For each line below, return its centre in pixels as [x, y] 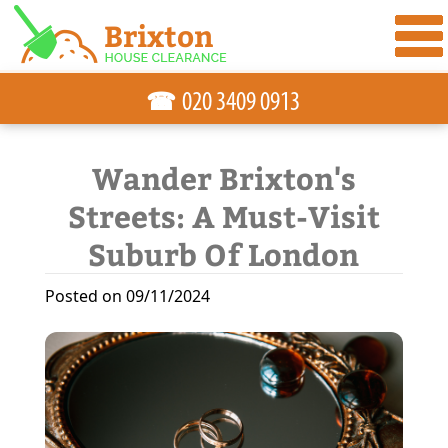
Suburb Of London [224, 253]
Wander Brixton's [223, 177]
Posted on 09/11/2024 [127, 296]
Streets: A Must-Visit [223, 215]
